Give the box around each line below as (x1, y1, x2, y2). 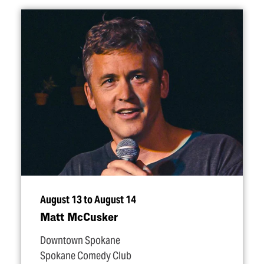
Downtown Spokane (40, 234, 120, 247)
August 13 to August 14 (40, 193, 136, 206)
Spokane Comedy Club (40, 249, 131, 262)
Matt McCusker (40, 210, 118, 223)
